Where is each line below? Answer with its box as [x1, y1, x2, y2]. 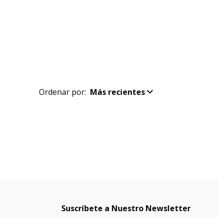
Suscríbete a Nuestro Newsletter [61, 202, 191, 214]
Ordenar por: [38, 86, 86, 97]
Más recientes [90, 86, 145, 97]
